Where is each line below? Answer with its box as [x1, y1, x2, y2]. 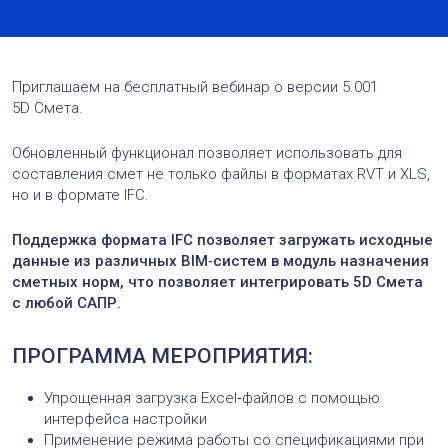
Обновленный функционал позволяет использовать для [12, 143, 402, 162]
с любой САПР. [12, 293, 121, 312]
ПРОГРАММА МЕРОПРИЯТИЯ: [12, 343, 313, 368]
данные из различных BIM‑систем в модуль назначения [12, 251, 429, 270]
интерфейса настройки [44, 409, 207, 428]
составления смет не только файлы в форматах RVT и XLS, [12, 164, 430, 183]
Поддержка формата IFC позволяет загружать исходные [12, 230, 433, 249]
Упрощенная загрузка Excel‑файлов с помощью [44, 388, 380, 407]
